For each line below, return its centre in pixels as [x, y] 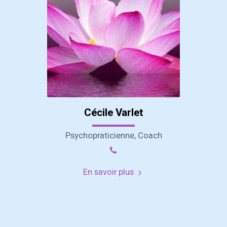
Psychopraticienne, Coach [113, 136]
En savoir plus [109, 173]
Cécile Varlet [113, 113]
